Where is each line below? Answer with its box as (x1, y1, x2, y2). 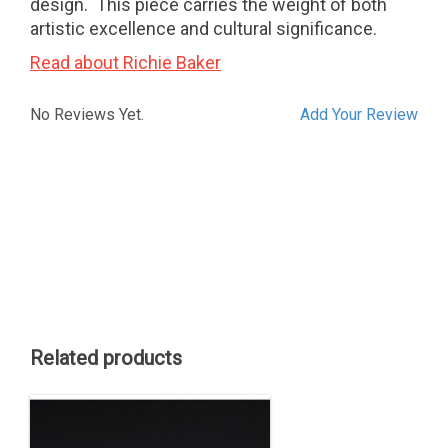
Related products (30, 346, 182, 371)
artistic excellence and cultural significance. (30, 18, 377, 40)
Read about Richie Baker (30, 52, 221, 74)
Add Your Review (300, 105, 418, 125)
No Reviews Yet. (30, 105, 144, 125)
